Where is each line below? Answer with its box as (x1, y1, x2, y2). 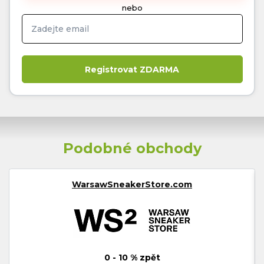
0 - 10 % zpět (104, 252, 160, 263)
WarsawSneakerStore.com (72, 179, 192, 190)
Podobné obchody (62, 139, 202, 157)
